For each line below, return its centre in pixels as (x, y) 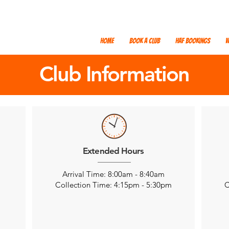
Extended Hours (113, 151)
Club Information (114, 74)
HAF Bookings (193, 41)
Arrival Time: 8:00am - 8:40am (113, 174)
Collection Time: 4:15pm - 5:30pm (113, 185)
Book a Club (145, 41)
